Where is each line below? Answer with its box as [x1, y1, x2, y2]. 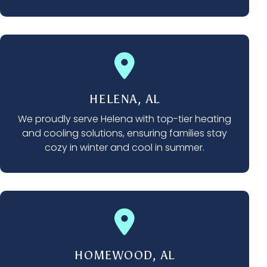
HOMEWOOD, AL [74, 248, 175, 263]
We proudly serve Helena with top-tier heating [18, 112, 231, 126]
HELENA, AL [89, 92, 160, 107]
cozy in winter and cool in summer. [45, 141, 204, 155]
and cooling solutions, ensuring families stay [22, 126, 227, 141]
